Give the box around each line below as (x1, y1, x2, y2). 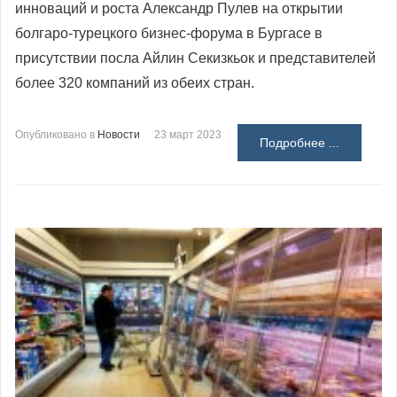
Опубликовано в (15, 128, 95, 141)
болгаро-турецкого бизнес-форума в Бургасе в (15, 25, 323, 41)
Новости (97, 128, 140, 141)
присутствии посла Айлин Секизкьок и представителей (15, 50, 376, 66)
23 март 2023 (154, 128, 222, 141)
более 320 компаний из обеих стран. (15, 74, 254, 90)
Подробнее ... (260, 135, 339, 150)
